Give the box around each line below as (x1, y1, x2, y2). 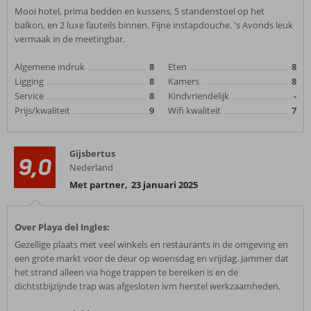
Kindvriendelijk (168, 90, 229, 102)
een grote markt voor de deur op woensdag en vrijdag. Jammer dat (15, 252, 289, 264)
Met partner (69, 178, 125, 191)
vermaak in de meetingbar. (15, 33, 125, 45)
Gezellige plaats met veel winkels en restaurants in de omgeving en (15, 238, 288, 251)
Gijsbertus (69, 147, 115, 160)
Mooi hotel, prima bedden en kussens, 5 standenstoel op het (15, 5, 264, 17)
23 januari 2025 (131, 178, 198, 191)
